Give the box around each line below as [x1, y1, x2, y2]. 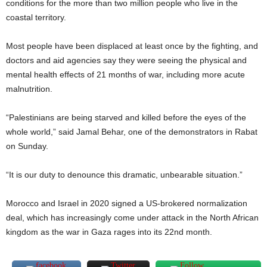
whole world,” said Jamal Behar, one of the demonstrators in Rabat [6, 127, 257, 136]
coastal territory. [6, 13, 66, 22]
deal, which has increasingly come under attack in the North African [6, 213, 259, 222]
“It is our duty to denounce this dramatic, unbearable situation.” [6, 170, 243, 179]
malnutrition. [6, 84, 52, 94]
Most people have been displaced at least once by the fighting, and [6, 41, 258, 51]
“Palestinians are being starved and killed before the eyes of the [6, 113, 246, 122]
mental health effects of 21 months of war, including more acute [6, 70, 245, 79]
